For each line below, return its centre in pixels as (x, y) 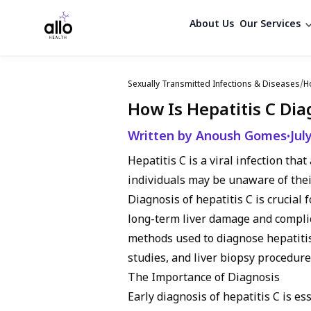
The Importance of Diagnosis (204, 279)
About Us (211, 25)
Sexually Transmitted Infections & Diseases (214, 85)
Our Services (270, 25)
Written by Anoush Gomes (207, 137)
